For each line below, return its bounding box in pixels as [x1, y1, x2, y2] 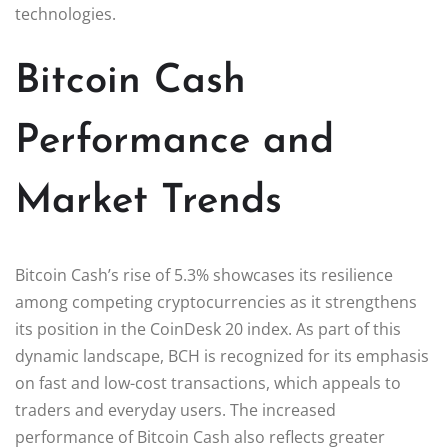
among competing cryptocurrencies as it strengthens [15, 290, 417, 313]
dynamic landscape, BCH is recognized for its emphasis [15, 344, 429, 367]
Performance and [15, 121, 334, 162]
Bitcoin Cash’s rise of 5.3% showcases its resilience [15, 263, 393, 286]
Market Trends [15, 181, 282, 222]
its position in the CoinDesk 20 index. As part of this [15, 317, 401, 340]
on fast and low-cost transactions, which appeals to [15, 371, 401, 394]
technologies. [15, 2, 116, 25]
